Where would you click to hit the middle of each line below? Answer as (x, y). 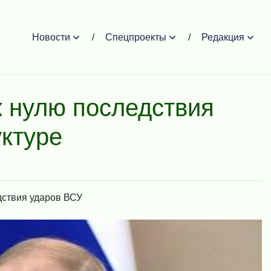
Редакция (223, 37)
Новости (51, 37)
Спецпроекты (136, 37)
